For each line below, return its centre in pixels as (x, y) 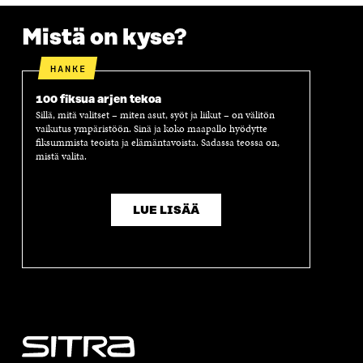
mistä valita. (61, 157)
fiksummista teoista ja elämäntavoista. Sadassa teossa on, (157, 143)
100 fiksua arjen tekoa (98, 99)
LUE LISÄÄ (166, 210)
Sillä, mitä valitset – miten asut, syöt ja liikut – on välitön (155, 115)
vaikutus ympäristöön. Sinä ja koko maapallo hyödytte (151, 129)
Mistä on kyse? (104, 38)
